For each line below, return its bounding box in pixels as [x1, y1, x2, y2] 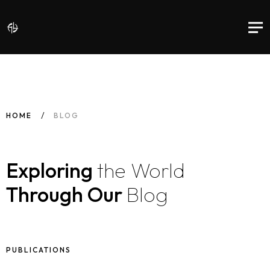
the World [97, 157, 185, 183]
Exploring [6, 157, 97, 183]
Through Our [6, 181, 127, 207]
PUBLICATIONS [6, 245, 71, 254]
